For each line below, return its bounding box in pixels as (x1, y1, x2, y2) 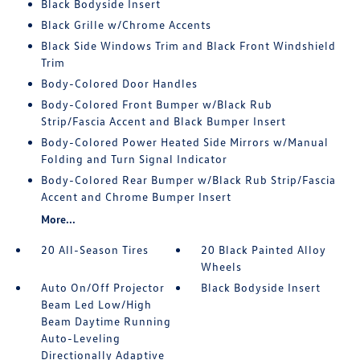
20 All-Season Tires (40, 243, 149, 256)
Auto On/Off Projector (40, 280, 165, 294)
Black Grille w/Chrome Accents (40, 18, 211, 31)
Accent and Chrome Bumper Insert (40, 190, 231, 203)
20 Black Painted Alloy (201, 243, 327, 256)
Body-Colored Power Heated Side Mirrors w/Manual (40, 135, 329, 149)
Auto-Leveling (40, 331, 121, 345)
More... (40, 212, 76, 226)
